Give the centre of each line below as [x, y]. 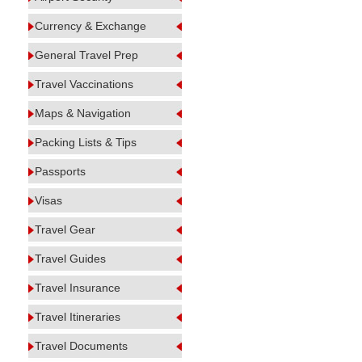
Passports [60, 171]
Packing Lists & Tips [86, 142]
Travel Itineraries [78, 317]
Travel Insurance [78, 288]
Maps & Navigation [83, 113]
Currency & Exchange [90, 26]
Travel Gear [65, 229]
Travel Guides [70, 259]
